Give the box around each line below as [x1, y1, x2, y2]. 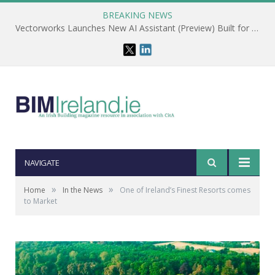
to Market [24, 196, 57, 206]
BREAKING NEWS [103, 9, 172, 21]
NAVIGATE [25, 157, 59, 168]
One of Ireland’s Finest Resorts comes [120, 185, 250, 195]
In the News [63, 185, 103, 195]
